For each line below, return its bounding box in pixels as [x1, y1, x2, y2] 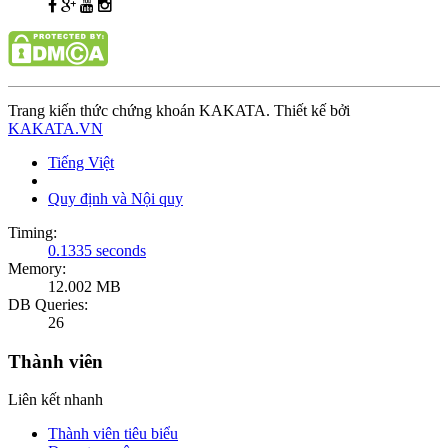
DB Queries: [8, 295, 88, 313]
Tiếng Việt [48, 153, 114, 171]
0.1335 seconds [48, 241, 146, 259]
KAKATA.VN [8, 119, 103, 137]
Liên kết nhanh [8, 391, 103, 409]
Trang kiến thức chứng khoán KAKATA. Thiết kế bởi [8, 101, 350, 119]
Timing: [8, 223, 57, 241]
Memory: [8, 259, 66, 277]
